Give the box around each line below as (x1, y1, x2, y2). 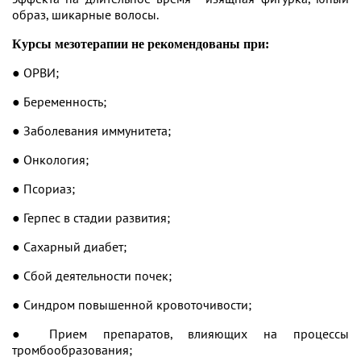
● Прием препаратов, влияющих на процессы (12, 326, 349, 342)
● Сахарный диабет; (12, 239, 127, 255)
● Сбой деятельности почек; (12, 268, 172, 284)
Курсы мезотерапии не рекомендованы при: (12, 37, 269, 51)
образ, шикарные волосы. (12, 6, 159, 23)
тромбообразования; (12, 342, 132, 358)
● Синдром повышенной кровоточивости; (12, 297, 251, 313)
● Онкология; (12, 151, 89, 168)
